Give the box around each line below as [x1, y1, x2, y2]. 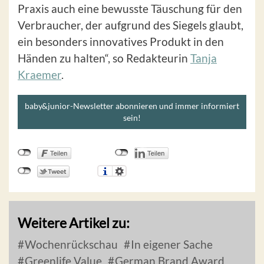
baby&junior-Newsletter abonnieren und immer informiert [25, 101, 239, 111]
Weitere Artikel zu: [18, 214, 130, 232]
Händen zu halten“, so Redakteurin [18, 51, 190, 65]
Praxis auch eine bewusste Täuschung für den [18, 2, 242, 16]
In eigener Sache [128, 237, 213, 252]
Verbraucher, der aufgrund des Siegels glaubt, [18, 18, 243, 32]
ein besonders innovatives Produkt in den [18, 35, 224, 49]
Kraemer [18, 68, 61, 82]
